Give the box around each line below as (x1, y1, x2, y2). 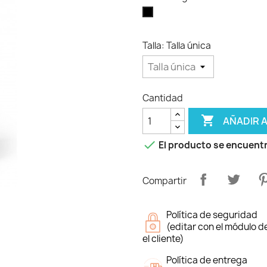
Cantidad (142, 92, 183, 104)
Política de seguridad (166, 209, 257, 221)
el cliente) (142, 232, 184, 245)
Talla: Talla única (142, 39, 211, 52)
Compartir (142, 174, 187, 187)
